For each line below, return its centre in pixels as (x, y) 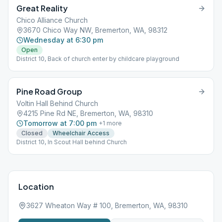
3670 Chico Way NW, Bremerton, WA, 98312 (95, 30)
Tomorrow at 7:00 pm (60, 123)
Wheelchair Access (81, 133)
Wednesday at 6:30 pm (63, 40)
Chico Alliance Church (52, 20)
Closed (32, 133)
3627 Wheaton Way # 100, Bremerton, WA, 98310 (107, 205)
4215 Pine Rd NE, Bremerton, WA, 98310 (88, 113)
